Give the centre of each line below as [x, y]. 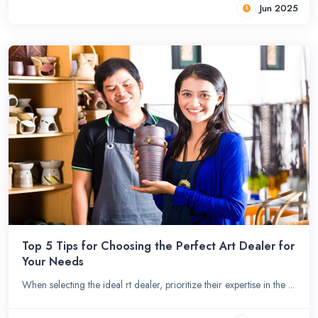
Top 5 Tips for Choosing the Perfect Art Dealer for [159, 246]
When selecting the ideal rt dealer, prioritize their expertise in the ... [159, 285]
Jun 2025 [279, 9]
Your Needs [53, 262]
